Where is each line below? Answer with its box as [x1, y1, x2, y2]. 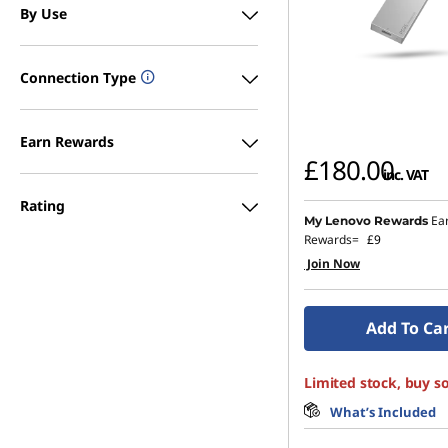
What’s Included [330, 403, 436, 421]
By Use [20, 3, 67, 23]
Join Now [304, 255, 360, 272]
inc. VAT [383, 165, 428, 184]
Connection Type [20, 67, 136, 87]
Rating [20, 195, 65, 215]
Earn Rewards [20, 131, 114, 151]
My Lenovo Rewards [304, 213, 428, 228]
